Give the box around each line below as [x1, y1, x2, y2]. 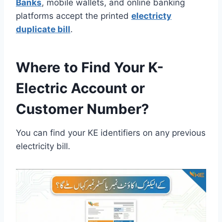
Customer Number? [16, 100, 149, 117]
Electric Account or [16, 79, 145, 97]
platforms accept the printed [16, 10, 131, 21]
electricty [131, 10, 171, 21]
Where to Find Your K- [16, 58, 164, 76]
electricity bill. [16, 141, 70, 151]
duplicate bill [16, 24, 70, 34]
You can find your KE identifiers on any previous [16, 127, 206, 138]
